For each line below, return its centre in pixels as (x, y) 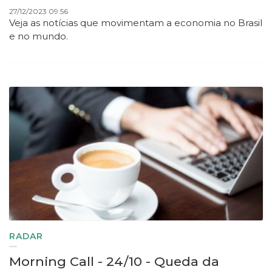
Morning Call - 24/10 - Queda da (114, 262)
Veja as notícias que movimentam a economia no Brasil (136, 23)
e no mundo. (40, 36)
